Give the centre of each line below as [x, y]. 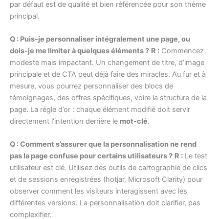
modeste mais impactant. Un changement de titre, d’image [107, 63]
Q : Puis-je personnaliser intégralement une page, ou [100, 39]
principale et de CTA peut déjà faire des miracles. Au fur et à [108, 75]
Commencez [182, 51]
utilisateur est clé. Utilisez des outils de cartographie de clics [109, 168]
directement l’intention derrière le [65, 121]
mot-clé [134, 121]
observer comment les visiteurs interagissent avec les [99, 191]
